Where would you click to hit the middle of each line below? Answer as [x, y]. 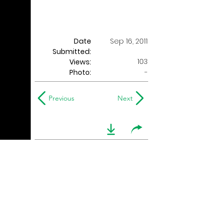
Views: [80, 62]
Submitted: [72, 52]
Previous [61, 98]
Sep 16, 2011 [129, 41]
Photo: [80, 72]
